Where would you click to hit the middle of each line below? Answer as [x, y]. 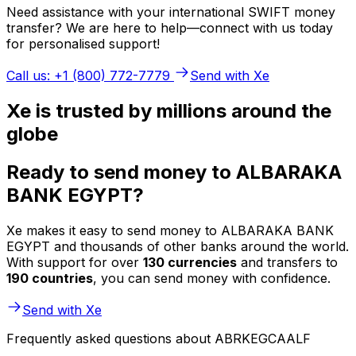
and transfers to [287, 263]
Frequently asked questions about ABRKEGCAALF [159, 339]
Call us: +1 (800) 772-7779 [88, 75]
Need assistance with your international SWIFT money [171, 12]
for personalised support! [83, 43]
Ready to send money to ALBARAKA [174, 172]
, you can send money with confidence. [212, 279]
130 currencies [190, 263]
